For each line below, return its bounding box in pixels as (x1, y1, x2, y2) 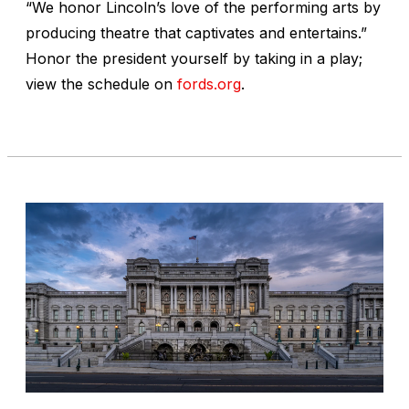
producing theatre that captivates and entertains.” (26, 23, 367, 42)
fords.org (177, 74, 241, 93)
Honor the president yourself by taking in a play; (26, 48, 362, 68)
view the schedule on (26, 74, 177, 93)
